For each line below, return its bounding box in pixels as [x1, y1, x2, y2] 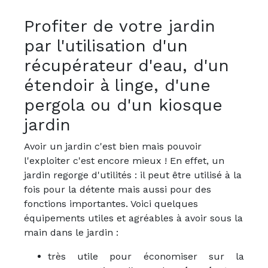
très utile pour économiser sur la [48, 251, 244, 262]
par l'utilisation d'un [24, 36, 188, 56]
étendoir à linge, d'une [24, 75, 211, 95]
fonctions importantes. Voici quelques [24, 198, 198, 209]
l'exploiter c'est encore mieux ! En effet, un [24, 155, 224, 166]
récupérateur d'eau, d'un [24, 56, 229, 75]
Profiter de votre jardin [24, 16, 215, 36]
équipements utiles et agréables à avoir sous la [24, 212, 243, 224]
